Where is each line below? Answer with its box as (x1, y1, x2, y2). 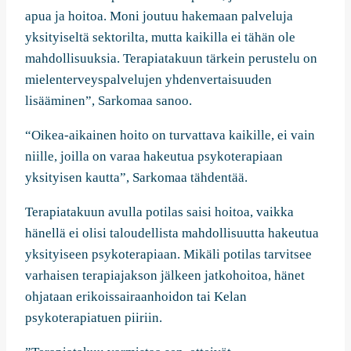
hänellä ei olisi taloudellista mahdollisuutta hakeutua (25, 226, 319, 241)
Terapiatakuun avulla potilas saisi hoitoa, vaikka (25, 204, 294, 220)
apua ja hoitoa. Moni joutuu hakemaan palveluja (25, 9, 293, 24)
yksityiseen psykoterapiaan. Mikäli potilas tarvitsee (25, 247, 312, 262)
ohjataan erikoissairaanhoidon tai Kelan (25, 289, 247, 305)
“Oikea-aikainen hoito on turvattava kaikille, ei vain (25, 128, 315, 143)
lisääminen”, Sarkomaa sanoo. (25, 93, 192, 109)
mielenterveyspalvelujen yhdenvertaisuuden (25, 72, 272, 88)
